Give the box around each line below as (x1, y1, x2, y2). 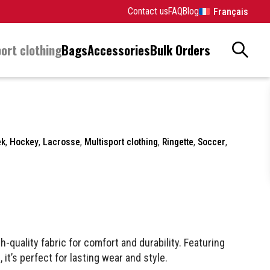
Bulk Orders (150, 40, 210, 59)
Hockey (10, 136, 39, 148)
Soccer (198, 136, 226, 148)
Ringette (162, 136, 194, 148)
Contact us (127, 5, 168, 17)
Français (213, 5, 248, 17)
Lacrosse (43, 136, 81, 148)
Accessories (87, 40, 150, 59)
